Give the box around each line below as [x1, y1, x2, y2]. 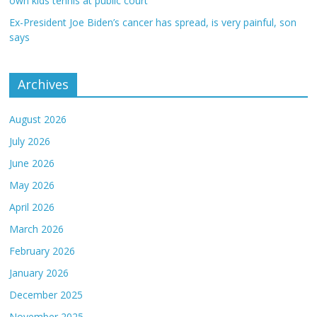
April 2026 [9, 200, 55, 214]
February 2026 [9, 244, 76, 258]
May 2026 [9, 178, 55, 192]
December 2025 [9, 288, 83, 301]
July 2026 [9, 134, 51, 148]
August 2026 [9, 113, 67, 126]
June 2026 [9, 156, 55, 170]
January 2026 [9, 266, 69, 279]
